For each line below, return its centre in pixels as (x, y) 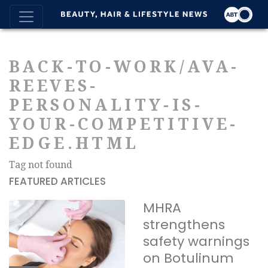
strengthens (184, 225)
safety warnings (196, 241)
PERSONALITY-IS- (106, 105)
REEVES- (54, 86)
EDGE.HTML (74, 143)
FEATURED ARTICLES (57, 181)
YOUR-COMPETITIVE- (124, 124)
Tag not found (41, 165)
